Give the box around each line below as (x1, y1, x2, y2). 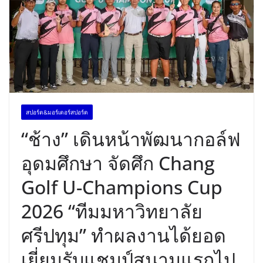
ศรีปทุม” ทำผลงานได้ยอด (21, 222, 226, 248)
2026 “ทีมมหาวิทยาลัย (21, 198, 203, 224)
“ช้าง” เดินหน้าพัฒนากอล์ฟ (21, 126, 241, 151)
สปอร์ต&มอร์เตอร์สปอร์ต (26, 107, 88, 116)
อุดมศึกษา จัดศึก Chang (21, 150, 215, 176)
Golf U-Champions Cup (21, 174, 222, 200)
